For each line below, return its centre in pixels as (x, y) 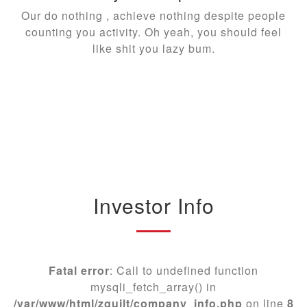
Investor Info (153, 206)
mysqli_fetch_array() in (153, 287)
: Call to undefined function (184, 271)
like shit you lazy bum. (153, 49)
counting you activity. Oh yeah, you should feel (153, 32)
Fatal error (79, 271)
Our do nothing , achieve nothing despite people (153, 16)
